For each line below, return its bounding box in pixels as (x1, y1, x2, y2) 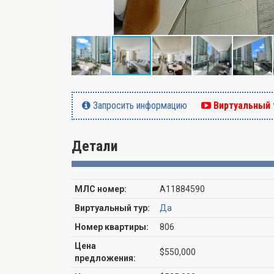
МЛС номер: (75, 184, 127, 194)
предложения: (75, 253, 136, 263)
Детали (72, 138, 118, 155)
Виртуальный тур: (75, 203, 150, 213)
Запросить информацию (91, 100, 187, 111)
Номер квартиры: (75, 222, 149, 232)
